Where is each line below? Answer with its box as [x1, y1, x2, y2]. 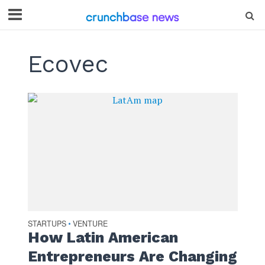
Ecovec [27, 50, 108, 78]
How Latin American [27, 228, 178, 246]
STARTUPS [27, 218, 66, 229]
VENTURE [72, 218, 108, 229]
